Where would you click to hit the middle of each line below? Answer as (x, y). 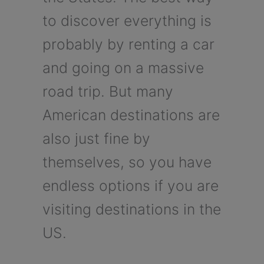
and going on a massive (123, 67)
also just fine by (96, 138)
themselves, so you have (127, 162)
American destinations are (131, 115)
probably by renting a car (128, 44)
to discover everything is (127, 20)
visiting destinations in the (131, 209)
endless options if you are (130, 185)
